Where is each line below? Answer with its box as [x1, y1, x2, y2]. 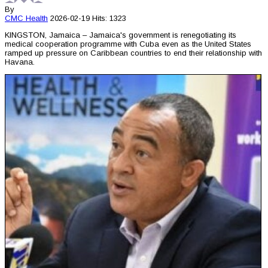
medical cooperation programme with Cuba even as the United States [5, 39, 251, 49]
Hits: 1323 [92, 14, 126, 23]
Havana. [5, 57, 35, 67]
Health [26, 14, 48, 23]
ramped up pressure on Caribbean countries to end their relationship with [5, 48, 262, 58]
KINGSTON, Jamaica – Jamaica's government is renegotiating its [5, 31, 236, 40]
